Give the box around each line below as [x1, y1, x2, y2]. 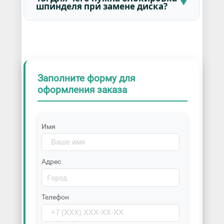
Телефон [41, 193, 69, 201]
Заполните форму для [37, 72, 135, 84]
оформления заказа [37, 83, 127, 95]
